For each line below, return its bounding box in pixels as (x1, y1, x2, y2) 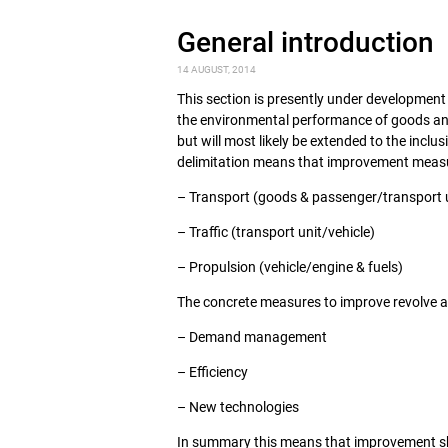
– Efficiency (177, 364, 248, 380)
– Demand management (177, 329, 327, 345)
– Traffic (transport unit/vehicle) (177, 224, 375, 240)
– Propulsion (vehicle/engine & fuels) (177, 259, 403, 275)
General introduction (177, 26, 434, 59)
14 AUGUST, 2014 (177, 64, 256, 75)
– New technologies (177, 399, 299, 415)
